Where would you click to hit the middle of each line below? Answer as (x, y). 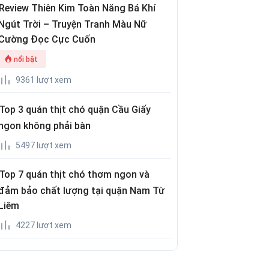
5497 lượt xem (44, 145)
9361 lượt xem (44, 80)
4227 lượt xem (44, 225)
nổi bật (26, 60)
